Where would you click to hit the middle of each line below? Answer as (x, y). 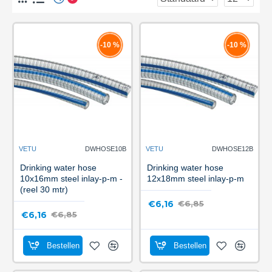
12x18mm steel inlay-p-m (195, 178)
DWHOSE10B (105, 148)
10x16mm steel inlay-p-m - (71, 178)
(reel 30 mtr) (44, 189)
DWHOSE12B (232, 148)
